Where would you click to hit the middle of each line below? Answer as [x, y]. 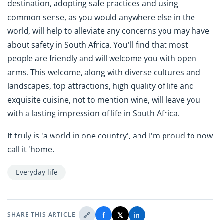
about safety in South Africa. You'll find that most [98, 45]
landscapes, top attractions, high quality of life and [101, 86]
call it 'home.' [33, 150]
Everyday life [37, 172]
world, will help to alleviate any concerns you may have [108, 31]
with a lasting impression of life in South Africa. [95, 114]
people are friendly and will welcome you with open [102, 59]
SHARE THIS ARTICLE [41, 215]
